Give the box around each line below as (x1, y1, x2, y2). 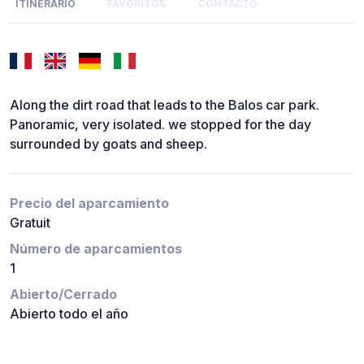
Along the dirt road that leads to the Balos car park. (10, 97, 319, 114)
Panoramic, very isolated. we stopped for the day (10, 116, 311, 133)
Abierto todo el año (10, 305, 128, 323)
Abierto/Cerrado (10, 286, 117, 303)
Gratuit (10, 214, 50, 232)
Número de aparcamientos (10, 240, 182, 258)
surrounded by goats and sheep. (10, 136, 207, 153)
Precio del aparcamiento (10, 195, 169, 212)
